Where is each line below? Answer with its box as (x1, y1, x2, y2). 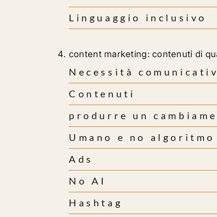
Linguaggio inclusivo (68, 12, 207, 24)
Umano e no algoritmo (68, 131, 215, 143)
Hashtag (68, 196, 123, 208)
